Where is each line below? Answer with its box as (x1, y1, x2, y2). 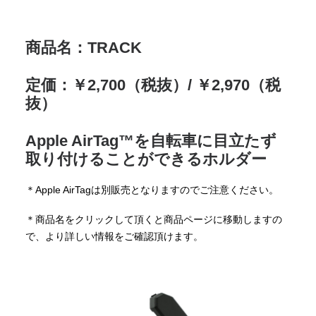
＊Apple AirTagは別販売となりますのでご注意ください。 (25, 184, 279, 195)
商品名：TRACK (25, 39, 142, 56)
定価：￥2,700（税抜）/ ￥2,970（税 (25, 76, 281, 94)
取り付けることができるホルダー (25, 150, 267, 168)
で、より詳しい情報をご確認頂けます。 (25, 231, 203, 242)
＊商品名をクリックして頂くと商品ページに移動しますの (25, 214, 282, 225)
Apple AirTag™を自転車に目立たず (25, 132, 276, 150)
